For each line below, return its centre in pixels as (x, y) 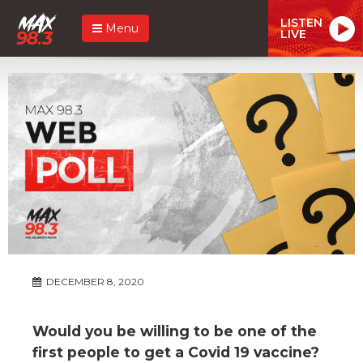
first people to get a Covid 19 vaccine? (176, 352)
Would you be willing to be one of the (175, 331)
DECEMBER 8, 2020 (94, 281)
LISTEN (301, 22)
